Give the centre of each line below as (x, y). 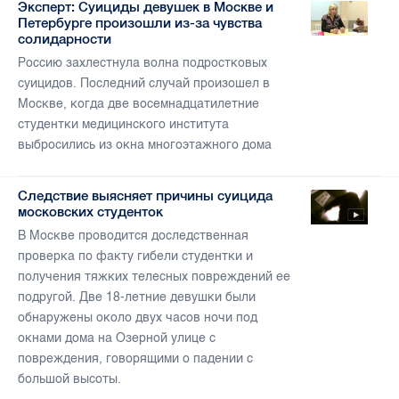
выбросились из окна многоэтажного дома (145, 145)
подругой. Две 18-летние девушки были (137, 297)
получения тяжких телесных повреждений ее (154, 277)
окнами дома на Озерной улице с (117, 338)
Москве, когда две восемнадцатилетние (138, 104)
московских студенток (90, 212)
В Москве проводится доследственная (133, 236)
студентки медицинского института (123, 125)
